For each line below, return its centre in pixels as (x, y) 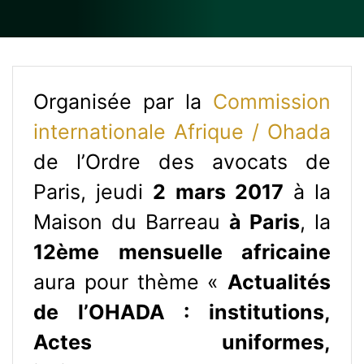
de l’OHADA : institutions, (182, 312)
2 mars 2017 (218, 191)
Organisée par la (123, 101)
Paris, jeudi (93, 191)
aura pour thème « (130, 282)
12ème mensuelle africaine (182, 251)
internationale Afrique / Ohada (182, 131)
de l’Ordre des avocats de (182, 161)
